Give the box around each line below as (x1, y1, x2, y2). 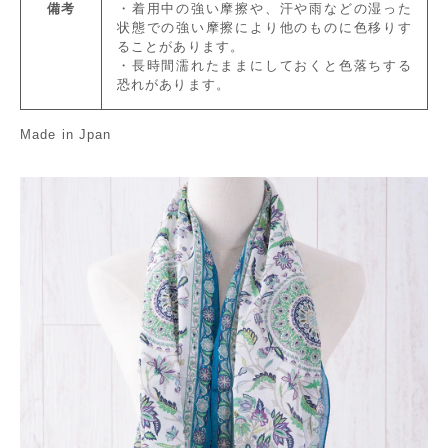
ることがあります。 (117, 39, 245, 54)
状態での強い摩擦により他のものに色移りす (117, 20, 412, 35)
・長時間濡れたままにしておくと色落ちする (117, 58, 412, 73)
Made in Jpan (20, 127, 112, 142)
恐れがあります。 (117, 77, 230, 92)
